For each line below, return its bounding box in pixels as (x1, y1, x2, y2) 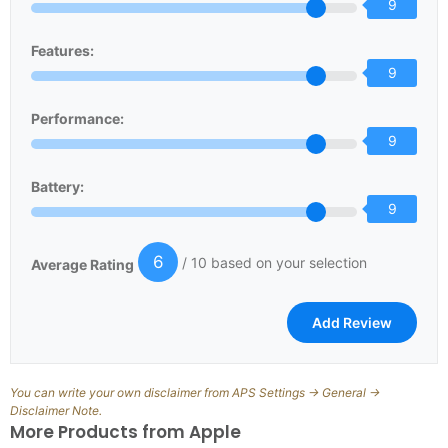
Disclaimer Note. (10, 403, 102, 418)
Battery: (31, 178, 84, 195)
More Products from (10, 420, 189, 444)
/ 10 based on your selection (178, 254, 367, 271)
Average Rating (31, 256, 134, 273)
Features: (31, 42, 94, 59)
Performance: (31, 110, 124, 127)
